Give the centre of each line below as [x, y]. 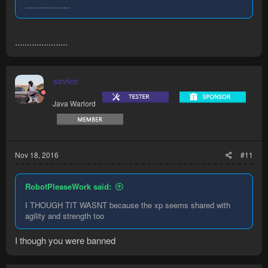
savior [66, 81]
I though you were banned [65, 240]
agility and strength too [65, 216]
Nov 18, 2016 [37, 155]
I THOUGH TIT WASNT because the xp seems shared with [128, 205]
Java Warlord [74, 103]
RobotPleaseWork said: [68, 187]
